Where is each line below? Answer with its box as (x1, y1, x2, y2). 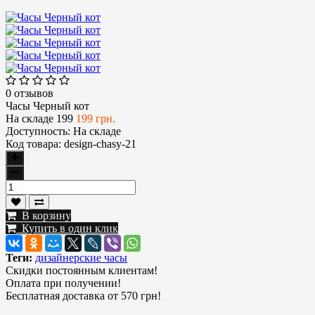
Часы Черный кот (6, 99, 89, 112)
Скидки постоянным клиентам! (6, 264, 157, 276)
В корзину (16, 209, 71, 221)
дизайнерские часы (35, 251, 127, 264)
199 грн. (76, 112, 115, 124)
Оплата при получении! (6, 276, 121, 289)
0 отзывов (6, 86, 53, 99)
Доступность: (6, 124, 70, 137)
